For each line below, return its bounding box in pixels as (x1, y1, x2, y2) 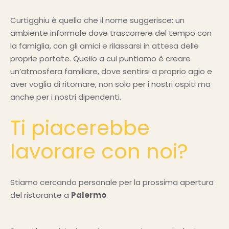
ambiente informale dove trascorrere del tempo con (10, 28, 212, 38)
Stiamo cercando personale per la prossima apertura (10, 177, 214, 188)
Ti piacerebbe (10, 113, 150, 142)
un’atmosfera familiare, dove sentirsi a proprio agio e (10, 66, 212, 77)
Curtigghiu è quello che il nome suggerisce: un (10, 15, 185, 26)
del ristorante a (10, 190, 71, 200)
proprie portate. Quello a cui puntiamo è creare (10, 53, 191, 64)
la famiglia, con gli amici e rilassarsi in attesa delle (10, 40, 199, 51)
